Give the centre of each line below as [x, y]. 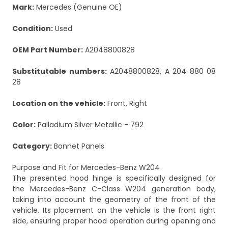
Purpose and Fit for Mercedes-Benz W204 [86, 168]
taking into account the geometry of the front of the [114, 200]
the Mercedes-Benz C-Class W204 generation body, [114, 189]
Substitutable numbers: [60, 72]
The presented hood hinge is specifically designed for [114, 178]
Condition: [33, 29]
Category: [32, 146]
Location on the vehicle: [59, 104]
